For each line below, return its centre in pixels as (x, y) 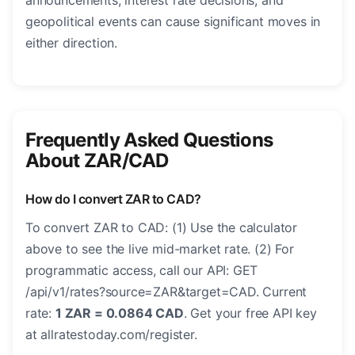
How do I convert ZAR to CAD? (113, 199)
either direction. (72, 43)
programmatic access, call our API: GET (142, 271)
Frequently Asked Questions (149, 140)
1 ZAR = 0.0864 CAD (119, 313)
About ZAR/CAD (97, 161)
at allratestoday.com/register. (111, 335)
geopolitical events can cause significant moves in (173, 22)
